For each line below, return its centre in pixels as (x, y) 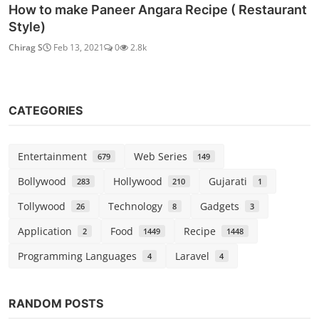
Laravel (195, 256)
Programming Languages (80, 256)
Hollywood (140, 182)
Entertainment (55, 157)
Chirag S (26, 48)
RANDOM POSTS (56, 304)
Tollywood (45, 206)
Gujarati (231, 182)
